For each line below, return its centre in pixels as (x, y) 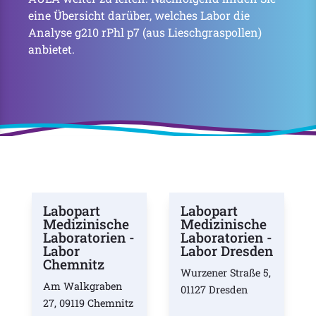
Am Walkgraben (82, 286)
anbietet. (51, 49)
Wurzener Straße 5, (225, 273)
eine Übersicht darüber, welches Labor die (139, 15)
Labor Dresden (226, 251)
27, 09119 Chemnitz (88, 303)
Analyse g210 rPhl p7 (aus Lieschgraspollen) (145, 32)
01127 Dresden (214, 290)
